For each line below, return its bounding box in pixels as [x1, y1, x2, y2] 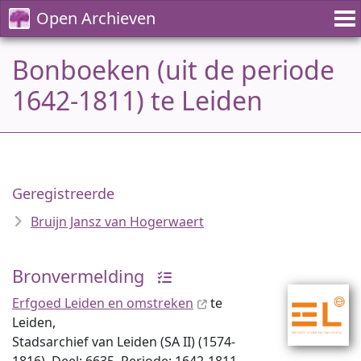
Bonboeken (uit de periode [12, 52, 334, 87]
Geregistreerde [12, 184, 114, 203]
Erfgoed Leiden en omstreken [12, 294, 193, 312]
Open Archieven [36, 7, 156, 29]
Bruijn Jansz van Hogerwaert [31, 213, 204, 230]
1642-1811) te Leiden [12, 83, 263, 118]
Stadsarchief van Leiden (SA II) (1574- [12, 333, 235, 351]
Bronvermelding [12, 264, 144, 288]
